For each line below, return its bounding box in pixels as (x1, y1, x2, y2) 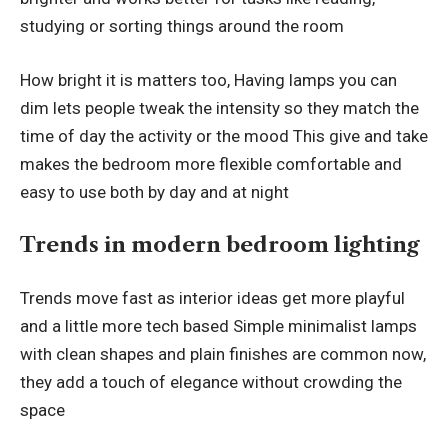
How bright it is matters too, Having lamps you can (20, 69, 397, 90)
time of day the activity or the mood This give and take (20, 125, 428, 146)
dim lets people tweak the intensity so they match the (20, 97, 419, 118)
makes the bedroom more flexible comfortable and (20, 153, 402, 174)
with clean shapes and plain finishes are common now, (20, 343, 426, 364)
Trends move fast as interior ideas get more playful (20, 287, 405, 308)
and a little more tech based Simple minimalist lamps (20, 315, 417, 336)
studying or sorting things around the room (20, 16, 344, 37)
